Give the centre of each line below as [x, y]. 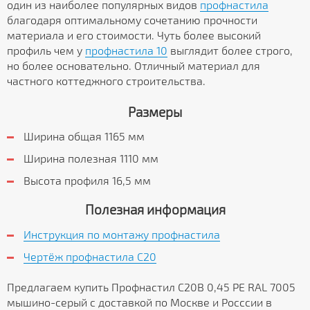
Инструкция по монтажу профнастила [122, 234]
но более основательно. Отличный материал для [134, 66]
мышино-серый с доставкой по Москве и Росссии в [139, 302]
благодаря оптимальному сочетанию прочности [132, 20]
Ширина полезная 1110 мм [91, 158]
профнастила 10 [126, 51]
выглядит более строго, [230, 51]
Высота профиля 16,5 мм [87, 181]
